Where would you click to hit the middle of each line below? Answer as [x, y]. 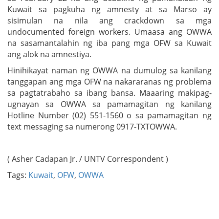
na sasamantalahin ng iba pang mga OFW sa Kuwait [109, 43]
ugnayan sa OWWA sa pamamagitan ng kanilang [109, 104]
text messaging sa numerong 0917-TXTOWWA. [92, 126]
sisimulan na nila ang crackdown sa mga [109, 20]
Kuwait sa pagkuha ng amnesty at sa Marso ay [109, 9]
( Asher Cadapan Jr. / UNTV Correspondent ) [88, 159]
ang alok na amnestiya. [49, 54]
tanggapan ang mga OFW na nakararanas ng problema [109, 81]
